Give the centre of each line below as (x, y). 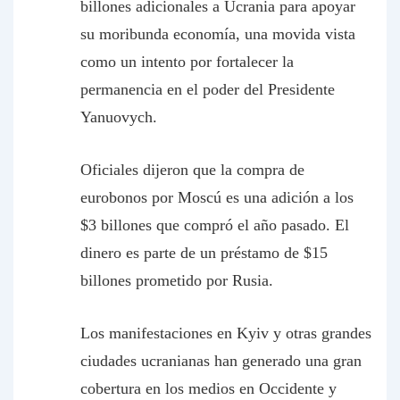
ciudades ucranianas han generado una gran (221, 361)
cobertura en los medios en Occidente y (208, 388)
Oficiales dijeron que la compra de (192, 170)
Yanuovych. (119, 117)
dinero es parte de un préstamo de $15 (204, 253)
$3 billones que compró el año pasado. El (215, 225)
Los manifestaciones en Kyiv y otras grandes (226, 333)
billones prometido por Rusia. (177, 280)
